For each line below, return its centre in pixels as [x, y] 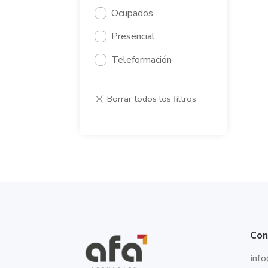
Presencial [133, 37]
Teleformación [142, 60]
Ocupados [133, 13]
